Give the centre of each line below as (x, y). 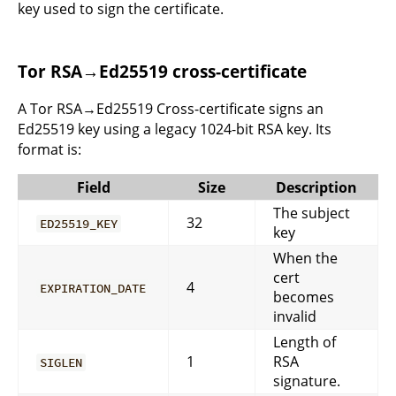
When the (305, 259)
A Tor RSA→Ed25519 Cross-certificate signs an (171, 109)
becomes (304, 297)
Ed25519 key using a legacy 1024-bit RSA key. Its (175, 129)
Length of (305, 343)
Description (316, 188)
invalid (295, 317)
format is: (49, 150)
